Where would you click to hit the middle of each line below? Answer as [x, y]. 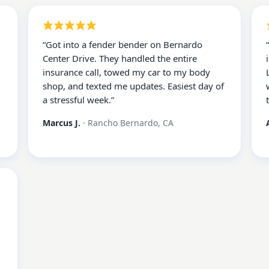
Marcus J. [61, 123]
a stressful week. [77, 100]
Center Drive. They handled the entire [119, 58]
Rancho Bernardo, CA [130, 123]
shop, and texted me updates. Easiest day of [133, 86]
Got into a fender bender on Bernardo [124, 44]
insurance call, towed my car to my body [126, 72]
